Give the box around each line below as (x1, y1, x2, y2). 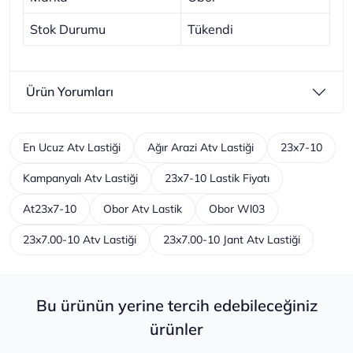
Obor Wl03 (209, 201, 265, 216)
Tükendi (188, 20, 233, 37)
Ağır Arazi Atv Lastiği (147, 139, 254, 154)
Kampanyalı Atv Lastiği (23, 170, 138, 185)
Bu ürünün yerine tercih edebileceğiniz (35, 295, 318, 315)
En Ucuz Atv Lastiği (23, 139, 121, 154)
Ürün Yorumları (26, 84, 113, 99)
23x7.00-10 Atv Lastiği (23, 232, 136, 247)
